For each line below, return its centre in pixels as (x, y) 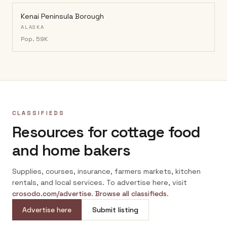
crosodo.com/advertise (52, 194)
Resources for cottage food (106, 132)
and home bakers (71, 150)
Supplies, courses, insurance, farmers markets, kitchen (106, 171)
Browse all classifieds (131, 194)
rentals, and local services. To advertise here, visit (100, 182)
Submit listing (115, 210)
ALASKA (33, 27)
